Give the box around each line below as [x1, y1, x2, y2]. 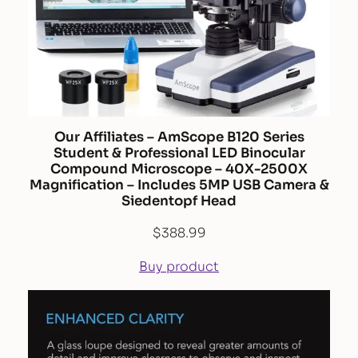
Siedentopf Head [121, 193, 237, 210]
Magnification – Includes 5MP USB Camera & [29, 177, 329, 194]
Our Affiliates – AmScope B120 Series [54, 129, 304, 146]
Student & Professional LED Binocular [53, 145, 305, 162]
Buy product [139, 257, 219, 275]
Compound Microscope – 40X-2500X [50, 161, 308, 178]
